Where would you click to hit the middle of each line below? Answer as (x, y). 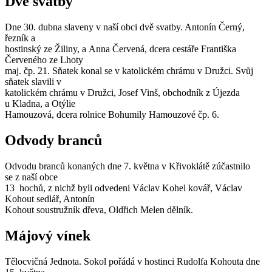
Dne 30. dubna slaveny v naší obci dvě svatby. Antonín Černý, (125, 27)
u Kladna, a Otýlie (40, 104)
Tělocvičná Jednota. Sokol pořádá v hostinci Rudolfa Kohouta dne (132, 261)
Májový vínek (48, 235)
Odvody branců (53, 140)
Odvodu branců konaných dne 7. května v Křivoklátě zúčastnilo (127, 166)
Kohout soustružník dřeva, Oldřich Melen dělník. (99, 209)
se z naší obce (31, 177)
